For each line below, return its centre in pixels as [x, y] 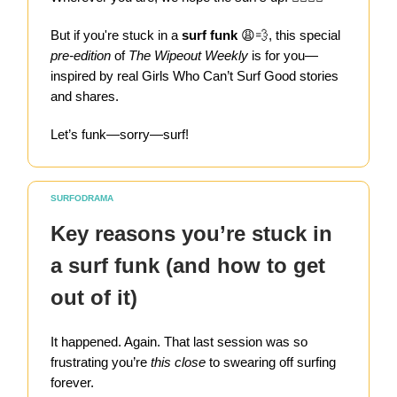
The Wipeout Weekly [188, 55]
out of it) [94, 297]
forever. [72, 382]
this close [178, 362]
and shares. [85, 96]
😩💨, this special [291, 35]
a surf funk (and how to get [188, 265]
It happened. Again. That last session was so [179, 341]
